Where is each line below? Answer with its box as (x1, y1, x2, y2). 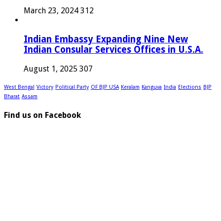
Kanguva (142, 83, 162, 90)
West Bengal (4, 83, 35, 90)
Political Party (55, 83, 89, 90)
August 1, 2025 (24, 64, 77, 74)
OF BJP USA (91, 83, 119, 90)
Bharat (4, 93, 20, 100)
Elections (178, 83, 201, 90)
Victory (37, 83, 53, 90)
